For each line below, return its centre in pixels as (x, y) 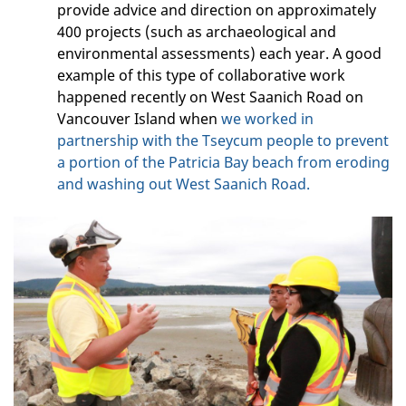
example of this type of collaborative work (201, 75)
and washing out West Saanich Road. (184, 184)
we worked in (267, 118)
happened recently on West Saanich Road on (210, 97)
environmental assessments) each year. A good (219, 53)
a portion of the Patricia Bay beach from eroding (223, 162)
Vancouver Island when (139, 118)
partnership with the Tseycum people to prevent (223, 140)
